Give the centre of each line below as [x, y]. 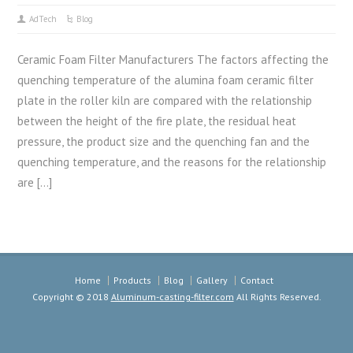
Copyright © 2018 [71, 296]
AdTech [43, 19]
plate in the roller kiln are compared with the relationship [165, 100]
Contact [257, 280]
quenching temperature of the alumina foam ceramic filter [166, 80]
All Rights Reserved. [277, 296]
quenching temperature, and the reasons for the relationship [172, 162]
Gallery [212, 280]
